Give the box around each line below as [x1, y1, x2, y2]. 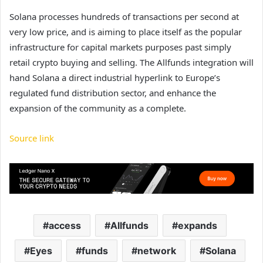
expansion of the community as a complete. [9, 102, 186, 114]
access [49, 219, 81, 231]
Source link [9, 132, 54, 144]
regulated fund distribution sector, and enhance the [9, 87, 216, 99]
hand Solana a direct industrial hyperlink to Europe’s [9, 72, 220, 84]
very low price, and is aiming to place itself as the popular [9, 26, 242, 38]
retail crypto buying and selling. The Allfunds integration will [9, 56, 254, 69]
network [137, 244, 176, 257]
